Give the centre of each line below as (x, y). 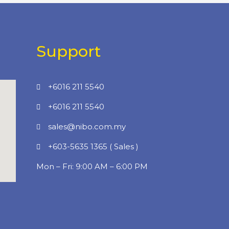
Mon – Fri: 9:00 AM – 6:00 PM (92, 166)
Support (68, 51)
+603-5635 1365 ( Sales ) (93, 146)
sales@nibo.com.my (87, 126)
